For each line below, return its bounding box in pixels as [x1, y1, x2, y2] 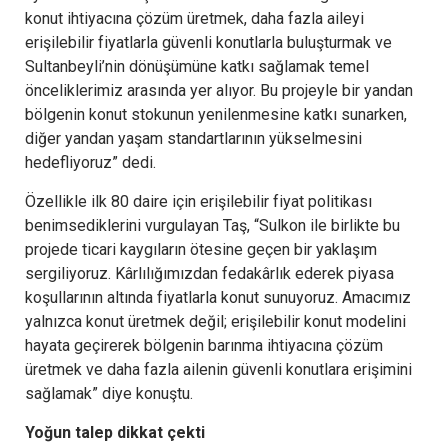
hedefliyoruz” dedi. [25, 152, 156, 172]
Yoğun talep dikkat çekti [25, 422, 205, 442]
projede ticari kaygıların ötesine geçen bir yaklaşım [25, 239, 377, 259]
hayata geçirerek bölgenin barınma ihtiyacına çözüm [25, 335, 383, 355]
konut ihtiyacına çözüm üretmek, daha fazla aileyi [25, 8, 364, 28]
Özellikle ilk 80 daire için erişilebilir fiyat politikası [25, 191, 372, 211]
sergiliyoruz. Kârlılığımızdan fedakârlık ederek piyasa [25, 263, 394, 283]
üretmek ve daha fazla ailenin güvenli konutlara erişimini [25, 359, 412, 379]
